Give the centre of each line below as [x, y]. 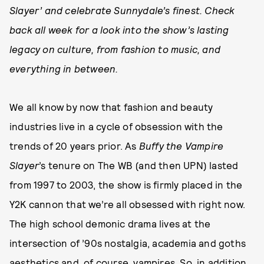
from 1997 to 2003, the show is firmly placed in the [126, 184]
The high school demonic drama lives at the [110, 223]
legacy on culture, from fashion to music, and [115, 49]
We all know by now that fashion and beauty [111, 107]
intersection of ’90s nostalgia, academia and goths [128, 243]
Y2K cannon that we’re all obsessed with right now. [128, 204]
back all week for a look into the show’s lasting [119, 29]
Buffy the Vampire [181, 146]
